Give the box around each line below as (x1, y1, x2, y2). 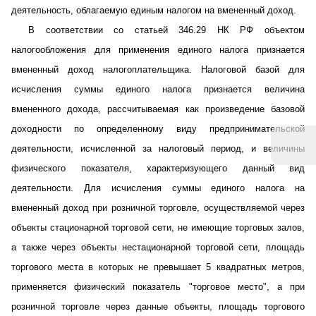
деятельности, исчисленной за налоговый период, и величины (11, 143, 305, 154)
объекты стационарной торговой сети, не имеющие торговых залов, (11, 222, 305, 233)
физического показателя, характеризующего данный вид (11, 163, 305, 174)
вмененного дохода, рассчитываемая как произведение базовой (11, 104, 305, 114)
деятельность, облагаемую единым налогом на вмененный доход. (11, 5, 296, 16)
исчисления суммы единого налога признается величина (11, 84, 305, 95)
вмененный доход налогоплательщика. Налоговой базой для (11, 64, 305, 75)
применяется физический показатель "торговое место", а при (11, 281, 305, 292)
